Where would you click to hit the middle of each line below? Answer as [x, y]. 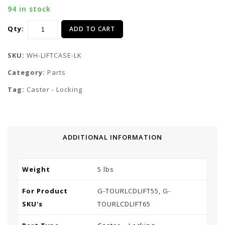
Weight [36, 169]
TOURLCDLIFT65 [124, 204]
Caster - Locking [54, 89]
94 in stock [29, 9]
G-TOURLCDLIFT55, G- [134, 191]
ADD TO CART [92, 29]
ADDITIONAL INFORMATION [113, 137]
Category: [27, 72]
